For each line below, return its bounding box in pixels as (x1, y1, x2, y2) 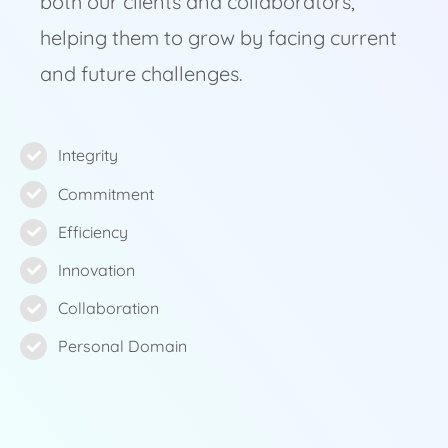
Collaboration (58, 298, 160, 319)
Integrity (58, 145, 119, 166)
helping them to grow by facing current (39, 25, 397, 51)
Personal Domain (58, 336, 188, 357)
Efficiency (58, 221, 129, 242)
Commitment (58, 183, 155, 204)
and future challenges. (39, 61, 243, 87)
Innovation (58, 259, 136, 280)
